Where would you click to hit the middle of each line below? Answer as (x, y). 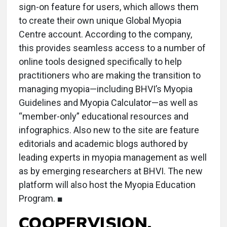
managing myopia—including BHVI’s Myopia (106, 89)
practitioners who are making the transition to (110, 75)
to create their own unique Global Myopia (100, 21)
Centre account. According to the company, (105, 34)
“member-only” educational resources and (104, 116)
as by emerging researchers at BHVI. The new (111, 171)
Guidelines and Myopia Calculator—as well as (108, 103)
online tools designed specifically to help (100, 62)
